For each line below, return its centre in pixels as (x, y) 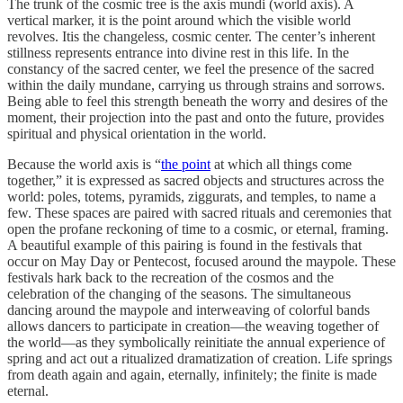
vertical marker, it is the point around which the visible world (179, 20)
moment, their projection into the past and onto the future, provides (196, 117)
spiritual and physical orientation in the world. (137, 133)
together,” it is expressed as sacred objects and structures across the (196, 180)
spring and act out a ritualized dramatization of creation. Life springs (200, 358)
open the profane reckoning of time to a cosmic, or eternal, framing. (198, 228)
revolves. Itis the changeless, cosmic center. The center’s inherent (191, 36)
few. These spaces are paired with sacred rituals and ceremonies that (199, 212)
